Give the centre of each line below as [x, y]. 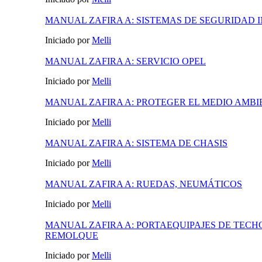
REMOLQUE [72, 236]
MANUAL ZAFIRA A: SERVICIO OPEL [125, 61]
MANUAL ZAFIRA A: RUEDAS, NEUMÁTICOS [144, 184]
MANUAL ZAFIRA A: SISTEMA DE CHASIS [136, 143]
